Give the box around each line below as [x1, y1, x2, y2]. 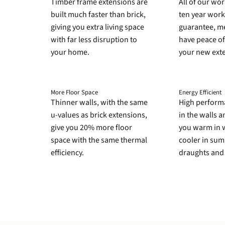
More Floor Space [51, 88, 98, 97]
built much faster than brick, [50, 9, 146, 20]
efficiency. [50, 147, 84, 159]
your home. [50, 46, 89, 58]
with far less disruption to [50, 34, 137, 45]
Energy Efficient [179, 88, 222, 97]
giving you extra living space [50, 21, 144, 33]
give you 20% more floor [50, 122, 132, 134]
